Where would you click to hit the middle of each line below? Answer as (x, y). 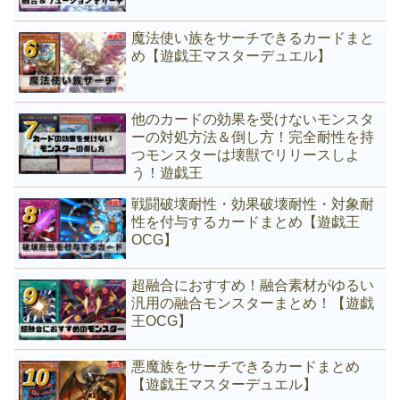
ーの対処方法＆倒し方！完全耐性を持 (253, 137)
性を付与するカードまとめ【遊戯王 (246, 221)
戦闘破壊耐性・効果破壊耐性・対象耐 (253, 204)
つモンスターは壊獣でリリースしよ (246, 154)
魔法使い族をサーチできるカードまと (253, 37)
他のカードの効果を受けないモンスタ (253, 119)
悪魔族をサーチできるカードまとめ (246, 366)
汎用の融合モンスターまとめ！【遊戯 (253, 303)
